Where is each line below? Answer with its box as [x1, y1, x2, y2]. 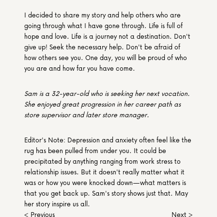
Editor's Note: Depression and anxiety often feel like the [24, 135, 191, 145]
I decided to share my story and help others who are [24, 10, 181, 20]
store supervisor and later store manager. [24, 109, 149, 120]
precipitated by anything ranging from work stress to [24, 156, 181, 166]
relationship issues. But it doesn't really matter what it [24, 167, 185, 177]
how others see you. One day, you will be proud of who [24, 52, 187, 62]
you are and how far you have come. [24, 63, 135, 73]
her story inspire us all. [24, 199, 90, 209]
